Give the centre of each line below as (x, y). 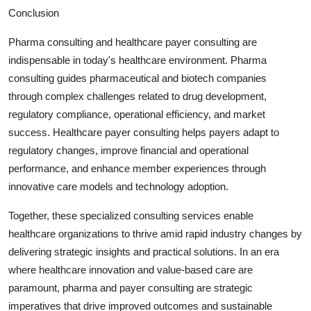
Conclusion (34, 12)
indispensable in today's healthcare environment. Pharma (137, 60)
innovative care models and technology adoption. (118, 186)
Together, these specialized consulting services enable (131, 215)
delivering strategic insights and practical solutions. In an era (144, 251)
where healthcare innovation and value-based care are (131, 269)
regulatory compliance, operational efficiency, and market (137, 114)
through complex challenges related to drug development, (137, 96)
